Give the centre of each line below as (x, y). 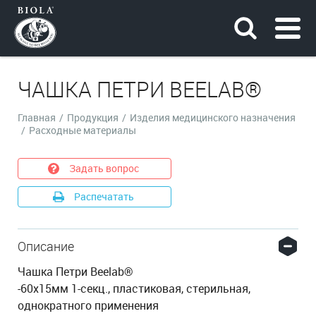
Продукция (93, 117)
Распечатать (104, 196)
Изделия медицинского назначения (213, 117)
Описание (46, 246)
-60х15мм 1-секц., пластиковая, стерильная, (134, 288)
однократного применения (88, 305)
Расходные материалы (83, 130)
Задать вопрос (104, 168)
